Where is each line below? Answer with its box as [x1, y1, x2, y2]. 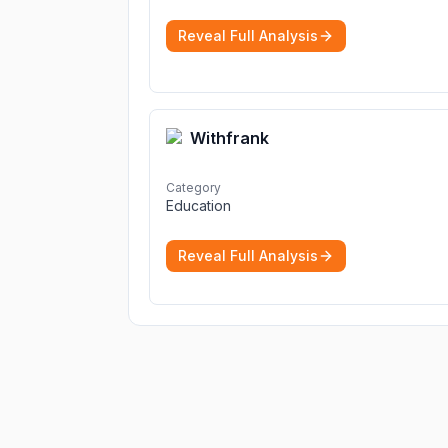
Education [166, 197, 231, 214]
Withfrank [190, 128, 269, 148]
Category [166, 180, 221, 195]
